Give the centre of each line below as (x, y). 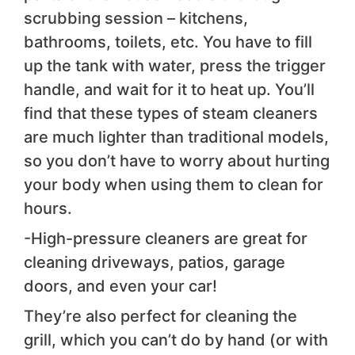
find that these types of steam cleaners (171, 114)
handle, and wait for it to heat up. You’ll (169, 90)
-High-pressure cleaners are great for (166, 239)
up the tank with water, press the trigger (175, 66)
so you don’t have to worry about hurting (177, 161)
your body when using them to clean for (174, 185)
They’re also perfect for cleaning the (160, 317)
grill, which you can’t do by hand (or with (176, 340)
